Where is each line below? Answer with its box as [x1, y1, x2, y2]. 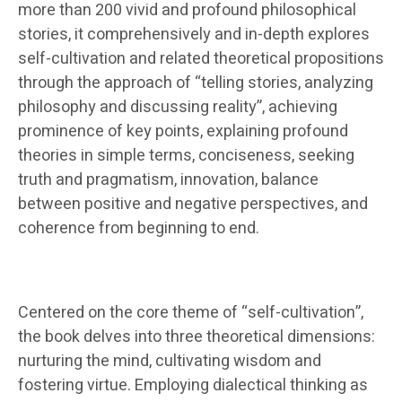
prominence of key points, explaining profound [18, 118, 348, 144]
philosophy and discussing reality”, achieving [18, 94, 337, 119]
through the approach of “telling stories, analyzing [18, 70, 373, 95]
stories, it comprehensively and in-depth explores [18, 22, 370, 47]
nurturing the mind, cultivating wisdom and [18, 348, 321, 373]
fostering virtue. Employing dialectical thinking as [18, 372, 368, 398]
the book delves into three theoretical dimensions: [18, 324, 375, 349]
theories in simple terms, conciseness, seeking [18, 143, 354, 168]
